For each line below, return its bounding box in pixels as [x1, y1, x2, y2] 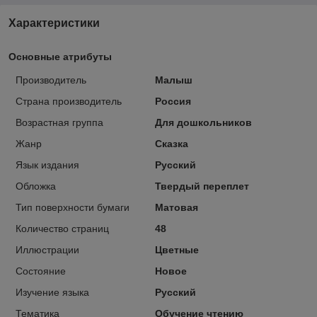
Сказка [154, 137, 188, 149]
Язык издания [16, 158, 79, 171]
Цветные [154, 243, 199, 255]
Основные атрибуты [8, 50, 112, 62]
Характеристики [8, 16, 100, 29]
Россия [154, 95, 191, 107]
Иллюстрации [16, 243, 79, 255]
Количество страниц [16, 222, 109, 234]
